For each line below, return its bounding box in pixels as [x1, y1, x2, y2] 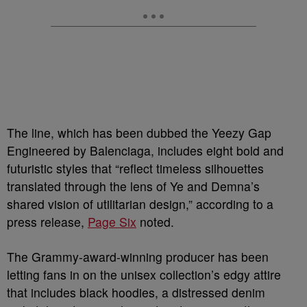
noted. [136, 213, 174, 230]
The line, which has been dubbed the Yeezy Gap [7, 124, 271, 141]
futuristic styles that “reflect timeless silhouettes [7, 160, 264, 177]
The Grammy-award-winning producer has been [7, 248, 269, 265]
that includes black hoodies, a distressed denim [7, 284, 265, 301]
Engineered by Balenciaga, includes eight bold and [7, 142, 284, 159]
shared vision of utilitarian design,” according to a [7, 195, 273, 212]
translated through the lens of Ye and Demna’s [7, 177, 260, 195]
